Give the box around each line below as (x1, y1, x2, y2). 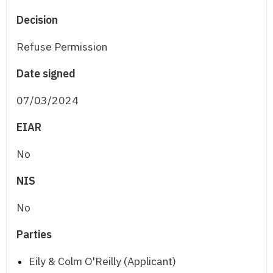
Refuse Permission (16, 40, 107, 54)
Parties (16, 227, 52, 242)
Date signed (16, 66, 76, 81)
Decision (16, 13, 58, 27)
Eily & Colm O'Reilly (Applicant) (29, 254, 176, 269)
